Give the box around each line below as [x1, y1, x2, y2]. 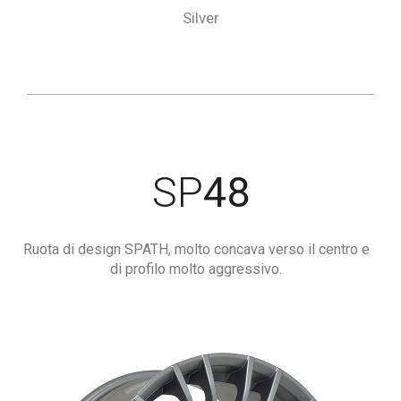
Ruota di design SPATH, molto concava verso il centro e [22, 241, 370, 258]
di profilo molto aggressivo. [110, 260, 282, 277]
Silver [182, 9, 219, 27]
